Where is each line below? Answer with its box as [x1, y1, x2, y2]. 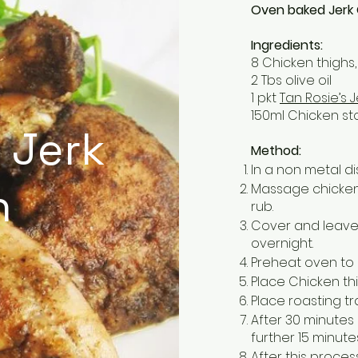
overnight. [251, 234, 313, 253]
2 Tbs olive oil [251, 71, 332, 90]
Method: [251, 141, 301, 161]
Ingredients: [251, 36, 323, 55]
